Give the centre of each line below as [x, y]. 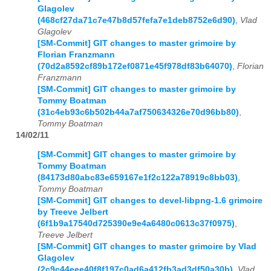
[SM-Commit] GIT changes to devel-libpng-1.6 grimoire [150, 201]
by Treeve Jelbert [73, 212]
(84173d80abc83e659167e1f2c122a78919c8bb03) [138, 178]
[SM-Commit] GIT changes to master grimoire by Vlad [147, 247]
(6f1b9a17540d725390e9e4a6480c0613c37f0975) [136, 224]
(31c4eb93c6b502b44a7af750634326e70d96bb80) [138, 112]
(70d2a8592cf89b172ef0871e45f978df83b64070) [135, 66]
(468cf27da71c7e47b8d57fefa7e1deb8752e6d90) [136, 20]
